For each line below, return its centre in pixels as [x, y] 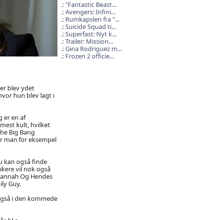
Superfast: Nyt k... [91, 34]
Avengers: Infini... [90, 12]
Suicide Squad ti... [90, 27]
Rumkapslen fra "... [92, 19]
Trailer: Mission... [89, 41]
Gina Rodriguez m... [93, 49]
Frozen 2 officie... [89, 56]
